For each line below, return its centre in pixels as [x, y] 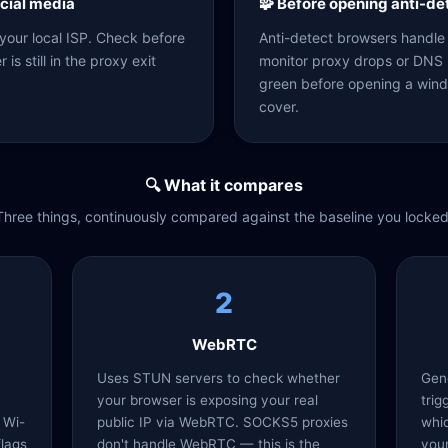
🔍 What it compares [224, 185]
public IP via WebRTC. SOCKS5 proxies [222, 422]
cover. [279, 106]
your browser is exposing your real [207, 400]
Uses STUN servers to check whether [218, 378]
